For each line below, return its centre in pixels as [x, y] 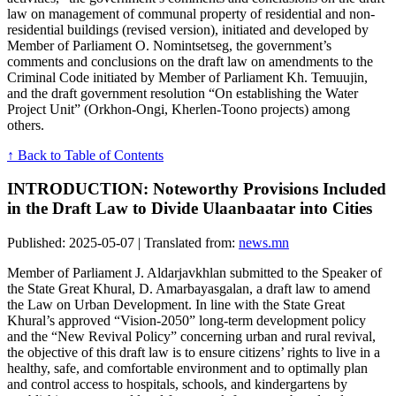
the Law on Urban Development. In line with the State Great [176, 304]
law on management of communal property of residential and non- [191, 13]
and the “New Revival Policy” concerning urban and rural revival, [191, 336]
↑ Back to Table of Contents [85, 155]
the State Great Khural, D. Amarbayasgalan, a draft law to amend [189, 288]
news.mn [264, 242]
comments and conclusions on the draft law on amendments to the [190, 61]
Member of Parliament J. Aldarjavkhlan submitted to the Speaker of [194, 272]
